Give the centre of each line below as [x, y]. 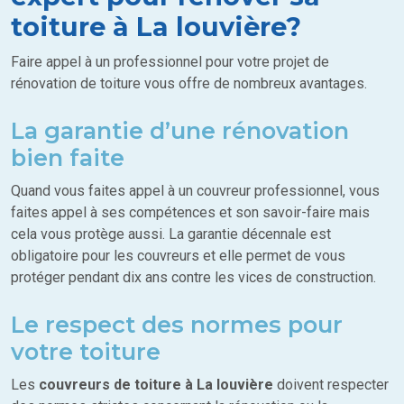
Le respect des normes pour [177, 325]
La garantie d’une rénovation [180, 131]
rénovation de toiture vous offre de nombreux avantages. [189, 84]
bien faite [68, 158]
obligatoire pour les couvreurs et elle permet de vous [178, 256]
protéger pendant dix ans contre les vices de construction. [193, 278]
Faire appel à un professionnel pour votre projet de [170, 62]
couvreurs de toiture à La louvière [158, 385]
